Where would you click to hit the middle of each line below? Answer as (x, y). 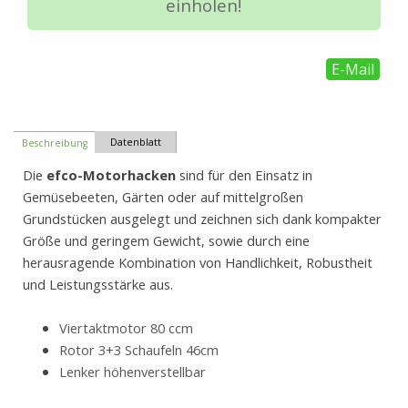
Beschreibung (54, 143)
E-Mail (352, 70)
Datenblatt (135, 142)
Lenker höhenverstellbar (133, 372)
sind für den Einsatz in (244, 175)
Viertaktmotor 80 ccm (126, 328)
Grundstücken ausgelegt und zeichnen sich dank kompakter (202, 219)
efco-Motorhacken (111, 175)
